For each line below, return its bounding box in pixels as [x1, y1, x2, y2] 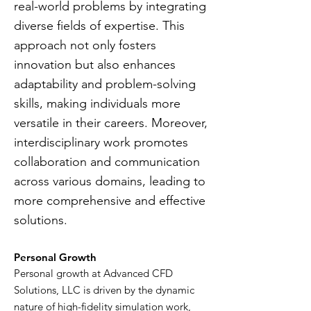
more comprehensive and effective [14, 193, 205, 208]
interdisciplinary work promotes [14, 135, 188, 150]
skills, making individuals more [14, 96, 180, 111]
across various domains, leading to [14, 174, 205, 189]
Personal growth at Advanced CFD [14, 267, 173, 280]
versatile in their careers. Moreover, [14, 115, 208, 131]
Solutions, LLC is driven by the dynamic [14, 283, 194, 296]
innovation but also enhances [14, 57, 176, 72]
